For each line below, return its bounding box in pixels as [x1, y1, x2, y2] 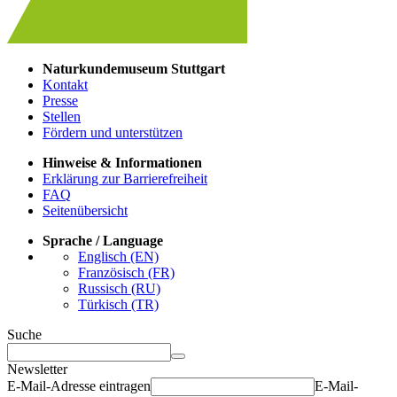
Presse [43, 92, 78, 108]
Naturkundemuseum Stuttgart [43, 60, 225, 76]
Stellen [43, 108, 81, 124]
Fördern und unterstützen [43, 124, 183, 140]
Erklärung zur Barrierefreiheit [43, 170, 207, 186]
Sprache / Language [43, 232, 163, 248]
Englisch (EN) [78, 248, 159, 264]
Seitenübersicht [43, 202, 128, 218]
